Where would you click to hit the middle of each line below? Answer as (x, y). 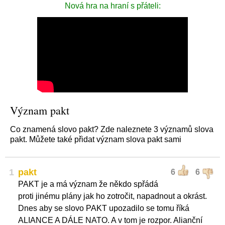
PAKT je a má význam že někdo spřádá (88, 184)
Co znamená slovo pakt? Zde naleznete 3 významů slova (112, 129)
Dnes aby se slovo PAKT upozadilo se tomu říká (104, 208)
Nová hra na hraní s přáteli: (113, 6)
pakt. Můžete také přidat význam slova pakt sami (96, 139)
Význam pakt (40, 110)
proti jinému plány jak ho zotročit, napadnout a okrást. (113, 196)
